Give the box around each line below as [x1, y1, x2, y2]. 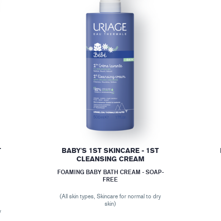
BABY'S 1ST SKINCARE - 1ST [62, 146, 159, 155]
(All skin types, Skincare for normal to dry [60, 192, 161, 200]
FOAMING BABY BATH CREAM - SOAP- [57, 168, 164, 176]
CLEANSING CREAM [76, 154, 145, 163]
